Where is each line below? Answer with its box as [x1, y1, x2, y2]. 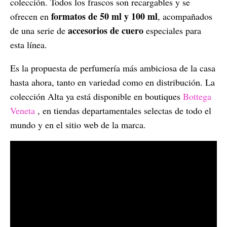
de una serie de [10, 24, 65, 36]
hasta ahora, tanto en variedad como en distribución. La [10, 75, 215, 88]
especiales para [146, 24, 201, 36]
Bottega [183, 90, 211, 102]
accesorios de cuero [65, 23, 146, 37]
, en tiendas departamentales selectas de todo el [37, 104, 211, 117]
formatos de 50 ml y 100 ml [51, 9, 158, 23]
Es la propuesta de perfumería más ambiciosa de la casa [10, 61, 215, 74]
